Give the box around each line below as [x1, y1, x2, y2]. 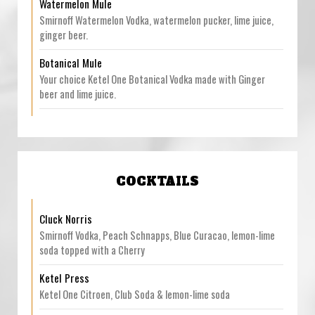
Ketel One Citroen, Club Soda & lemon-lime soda [39, 286, 230, 302]
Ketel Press [39, 270, 89, 285]
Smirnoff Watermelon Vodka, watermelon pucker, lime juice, [39, 12, 274, 27]
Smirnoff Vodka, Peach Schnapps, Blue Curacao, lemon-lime [39, 227, 275, 243]
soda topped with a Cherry [39, 242, 145, 257]
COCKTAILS [116, 174, 199, 190]
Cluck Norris [39, 211, 92, 226]
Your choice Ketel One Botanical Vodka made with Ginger [39, 71, 265, 86]
